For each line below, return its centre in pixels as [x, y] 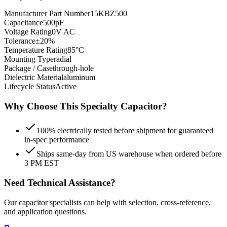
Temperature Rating [36, 50]
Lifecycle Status [30, 86]
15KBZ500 [109, 13]
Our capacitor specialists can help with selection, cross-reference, [107, 202]
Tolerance [20, 41]
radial [63, 59]
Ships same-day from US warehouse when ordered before [129, 154]
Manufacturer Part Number [47, 13]
